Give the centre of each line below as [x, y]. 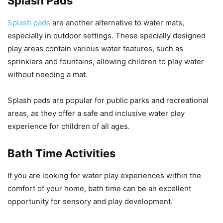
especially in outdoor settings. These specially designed [107, 35]
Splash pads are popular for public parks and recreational [108, 100]
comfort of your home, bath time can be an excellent [99, 188]
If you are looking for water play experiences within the [104, 175]
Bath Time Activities [61, 153]
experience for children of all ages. [69, 126]
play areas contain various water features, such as [95, 48]
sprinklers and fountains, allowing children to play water [106, 61]
